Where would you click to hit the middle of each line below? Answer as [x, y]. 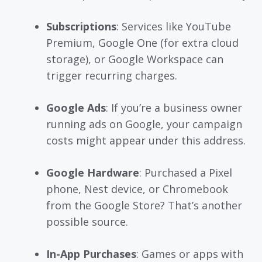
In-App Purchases [91, 254]
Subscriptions [81, 26]
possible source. [87, 221]
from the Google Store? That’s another [144, 205]
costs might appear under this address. [146, 140]
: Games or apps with [190, 254]
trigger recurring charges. [112, 75]
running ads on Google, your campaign [144, 124]
